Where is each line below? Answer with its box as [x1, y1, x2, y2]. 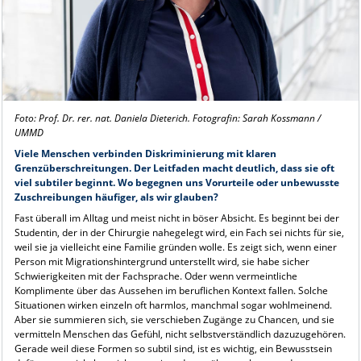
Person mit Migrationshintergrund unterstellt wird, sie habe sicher [14, 255, 309, 269]
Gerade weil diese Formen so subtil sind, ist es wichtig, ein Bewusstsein [14, 342, 332, 356]
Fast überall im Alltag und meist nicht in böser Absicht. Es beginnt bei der [14, 211, 339, 226]
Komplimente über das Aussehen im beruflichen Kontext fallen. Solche [14, 284, 328, 298]
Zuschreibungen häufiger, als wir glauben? [14, 190, 218, 205]
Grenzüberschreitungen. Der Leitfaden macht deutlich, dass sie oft [14, 161, 334, 176]
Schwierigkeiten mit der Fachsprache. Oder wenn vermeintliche [14, 269, 297, 284]
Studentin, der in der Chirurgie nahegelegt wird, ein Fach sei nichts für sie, [14, 226, 344, 240]
